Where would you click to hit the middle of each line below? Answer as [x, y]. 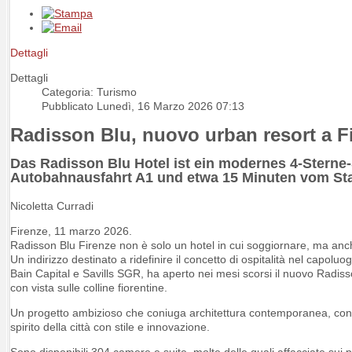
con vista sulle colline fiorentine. [89, 287]
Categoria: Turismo [89, 92]
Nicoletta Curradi [52, 205]
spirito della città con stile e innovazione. [110, 326]
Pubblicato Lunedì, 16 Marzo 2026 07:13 [143, 106]
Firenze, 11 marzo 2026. [71, 231]
